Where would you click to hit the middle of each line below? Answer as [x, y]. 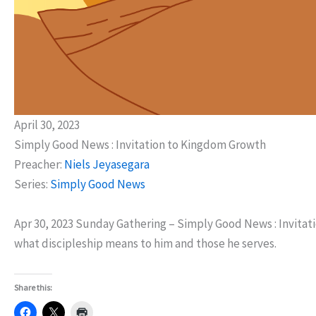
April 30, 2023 [47, 124]
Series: [31, 184]
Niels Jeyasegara [107, 164]
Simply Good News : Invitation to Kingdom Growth [140, 144]
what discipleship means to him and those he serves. [145, 243]
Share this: [33, 288]
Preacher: [38, 164]
